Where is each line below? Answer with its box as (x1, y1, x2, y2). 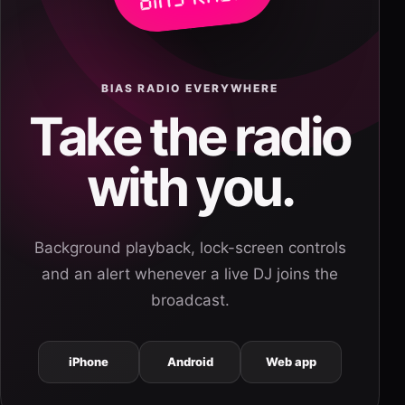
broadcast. (150, 291, 230, 310)
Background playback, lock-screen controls (33, 239, 346, 258)
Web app (266, 354, 316, 370)
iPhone (69, 354, 108, 370)
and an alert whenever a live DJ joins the (42, 265, 338, 284)
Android (166, 354, 213, 370)
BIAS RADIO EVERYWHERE (100, 81, 279, 96)
